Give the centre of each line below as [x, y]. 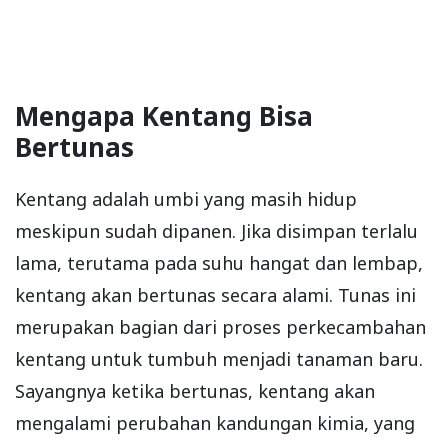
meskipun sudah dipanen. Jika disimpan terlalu [216, 230]
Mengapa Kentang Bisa [164, 115]
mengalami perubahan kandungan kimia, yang [215, 422]
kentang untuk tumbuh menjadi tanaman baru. [219, 358]
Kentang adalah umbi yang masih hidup [186, 198]
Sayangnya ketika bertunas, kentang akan [195, 390]
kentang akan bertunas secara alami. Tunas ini [215, 294]
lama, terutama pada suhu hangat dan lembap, [219, 262]
